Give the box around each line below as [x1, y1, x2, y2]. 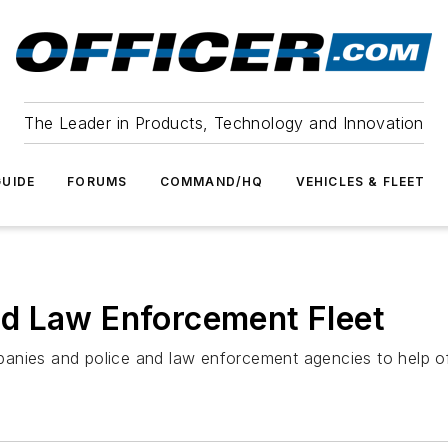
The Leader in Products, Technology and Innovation [24, 113, 424, 133]
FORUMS [67, 174, 128, 189]
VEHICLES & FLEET [295, 174, 426, 189]
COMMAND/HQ [159, 174, 264, 189]
